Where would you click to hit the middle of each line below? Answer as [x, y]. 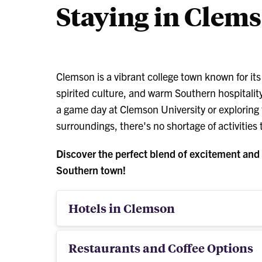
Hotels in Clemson [122, 208]
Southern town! [91, 170]
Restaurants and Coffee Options [161, 247]
